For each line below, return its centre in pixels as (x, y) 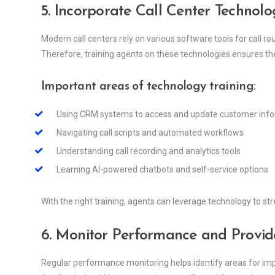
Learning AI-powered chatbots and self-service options (162, 170)
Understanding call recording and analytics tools (149, 151)
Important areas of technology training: (149, 87)
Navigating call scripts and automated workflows (150, 133)
